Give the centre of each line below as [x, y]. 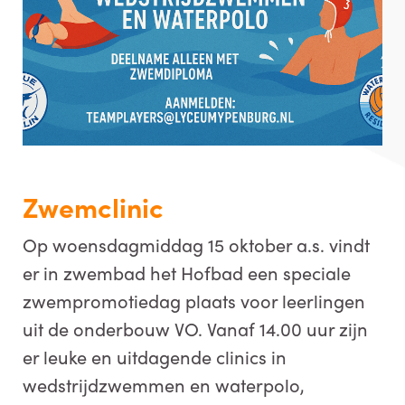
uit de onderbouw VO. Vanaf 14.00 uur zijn [195, 328]
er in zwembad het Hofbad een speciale [187, 272]
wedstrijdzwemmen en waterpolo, [164, 384]
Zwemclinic [96, 206]
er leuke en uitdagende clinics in [155, 356]
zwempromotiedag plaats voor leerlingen [194, 300]
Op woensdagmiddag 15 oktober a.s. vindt [196, 244]
